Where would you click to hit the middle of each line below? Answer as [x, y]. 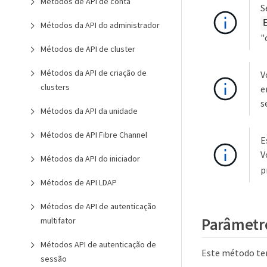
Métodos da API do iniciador [90, 159]
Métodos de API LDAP [79, 182]
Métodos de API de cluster [88, 49]
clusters [55, 87]
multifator [58, 221]
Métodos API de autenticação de [98, 244]
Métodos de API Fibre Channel [94, 135]
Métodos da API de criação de [94, 73]
